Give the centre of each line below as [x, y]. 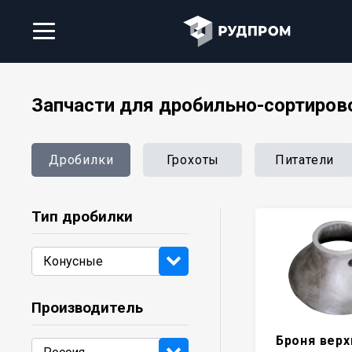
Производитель [87, 308]
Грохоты [193, 160]
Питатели [304, 160]
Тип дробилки [82, 217]
